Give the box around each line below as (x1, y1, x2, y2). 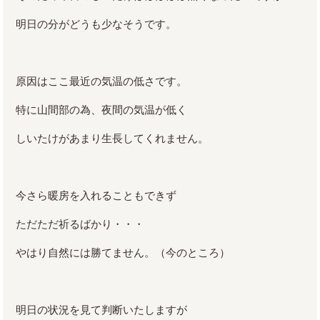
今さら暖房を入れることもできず (16, 189, 177, 201)
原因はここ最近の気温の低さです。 (16, 74, 188, 87)
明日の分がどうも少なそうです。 (16, 17, 177, 30)
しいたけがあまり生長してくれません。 (16, 131, 209, 144)
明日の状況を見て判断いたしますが (16, 303, 188, 316)
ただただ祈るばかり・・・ (16, 217, 145, 230)
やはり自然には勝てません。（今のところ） (16, 246, 231, 259)
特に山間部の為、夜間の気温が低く (16, 103, 188, 116)
